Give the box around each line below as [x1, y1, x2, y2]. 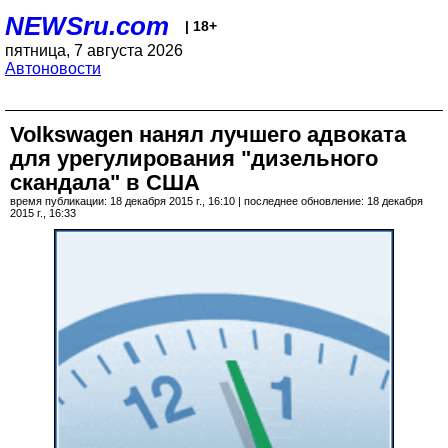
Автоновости [5, 60, 101, 77]
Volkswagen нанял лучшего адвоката [10, 122, 406, 147]
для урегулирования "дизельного [10, 146, 378, 171]
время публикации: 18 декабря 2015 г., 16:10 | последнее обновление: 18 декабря [10, 195, 423, 207]
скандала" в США [10, 170, 200, 195]
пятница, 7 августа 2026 [5, 42, 183, 59]
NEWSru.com [5, 11, 169, 41]
